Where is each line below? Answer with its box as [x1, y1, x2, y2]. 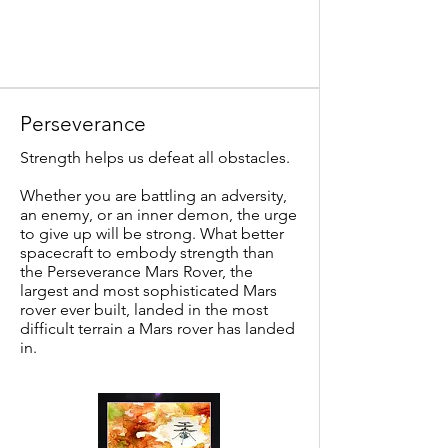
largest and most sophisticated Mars [20, 281, 277, 300]
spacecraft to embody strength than [20, 243, 274, 262]
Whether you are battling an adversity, [20, 186, 287, 205]
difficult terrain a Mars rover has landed [20, 319, 295, 338]
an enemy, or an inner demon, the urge [20, 205, 297, 224]
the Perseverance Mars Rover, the [20, 262, 253, 281]
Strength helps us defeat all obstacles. [20, 148, 290, 167]
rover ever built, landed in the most [20, 300, 268, 319]
